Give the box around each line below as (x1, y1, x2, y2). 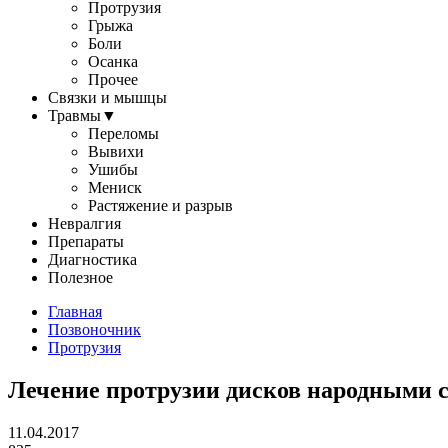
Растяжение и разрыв (88, 197, 233, 214)
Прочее (88, 71, 138, 88)
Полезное (48, 269, 113, 286)
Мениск (88, 179, 142, 196)
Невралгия (48, 215, 121, 232)
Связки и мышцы (48, 89, 167, 106)
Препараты (48, 233, 124, 250)
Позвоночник (48, 321, 141, 338)
